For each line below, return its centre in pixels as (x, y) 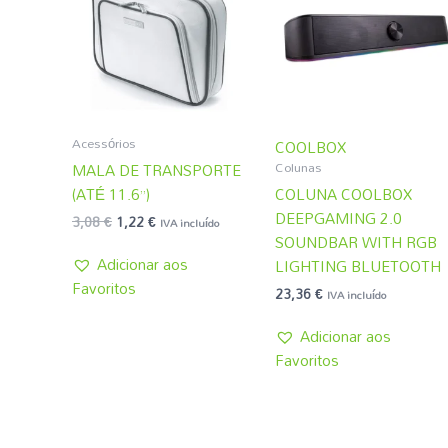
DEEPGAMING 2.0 (339, 217)
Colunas (299, 167)
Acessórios (104, 143)
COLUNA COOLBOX (344, 193)
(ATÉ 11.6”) (111, 193)
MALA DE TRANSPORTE (156, 169)
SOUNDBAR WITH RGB (356, 241)
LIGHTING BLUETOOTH (358, 265)
